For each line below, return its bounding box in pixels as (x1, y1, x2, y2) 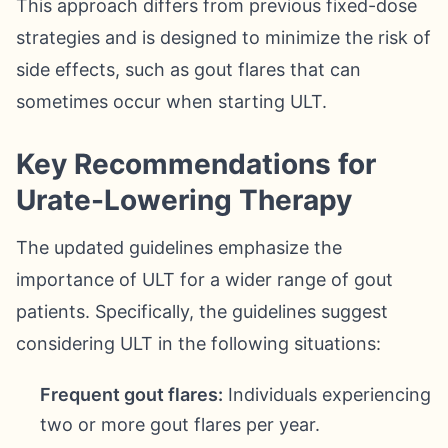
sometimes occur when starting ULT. (16, 91, 327, 112)
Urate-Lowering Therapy (16, 183, 352, 217)
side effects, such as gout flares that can (16, 59, 361, 80)
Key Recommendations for (16, 147, 376, 181)
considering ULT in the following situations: (16, 333, 381, 354)
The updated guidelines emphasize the (16, 237, 342, 258)
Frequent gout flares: (40, 384, 223, 405)
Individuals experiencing (223, 384, 431, 405)
